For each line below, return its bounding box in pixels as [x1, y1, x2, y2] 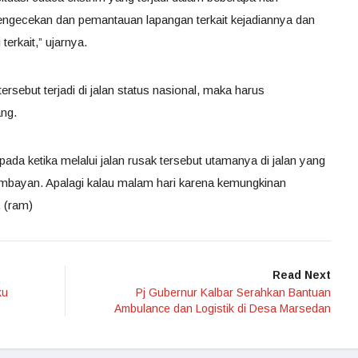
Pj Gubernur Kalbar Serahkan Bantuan [136, 286, 331, 299]
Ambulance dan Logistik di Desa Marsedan [114, 302, 331, 315]
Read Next [272, 268, 331, 281]
